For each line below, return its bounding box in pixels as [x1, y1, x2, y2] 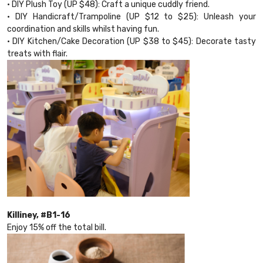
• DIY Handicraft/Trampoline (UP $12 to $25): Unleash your [7, 12, 256, 22]
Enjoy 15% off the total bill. [7, 222, 106, 233]
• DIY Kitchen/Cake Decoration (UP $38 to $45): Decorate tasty [7, 36, 256, 47]
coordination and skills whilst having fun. [7, 24, 159, 35]
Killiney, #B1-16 [7, 210, 70, 221]
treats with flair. [7, 49, 69, 59]
